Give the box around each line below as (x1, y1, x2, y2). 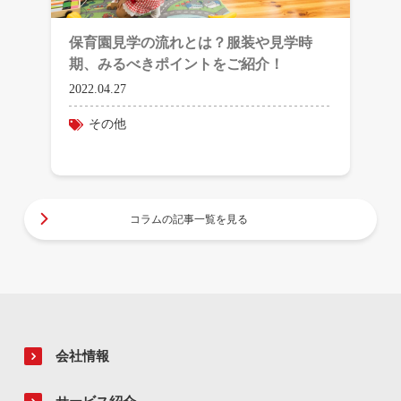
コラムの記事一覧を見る (129, 212, 248, 226)
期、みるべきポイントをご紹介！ (68, 55, 284, 72)
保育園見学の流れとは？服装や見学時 (68, 34, 312, 50)
